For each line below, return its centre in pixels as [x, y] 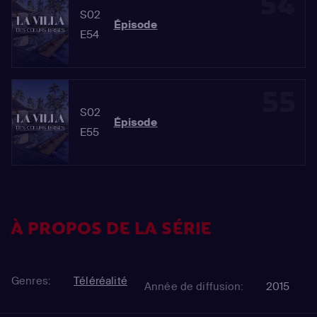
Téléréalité [100, 281]
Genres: [31, 281]
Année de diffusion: [194, 287]
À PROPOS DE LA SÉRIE [111, 229]
